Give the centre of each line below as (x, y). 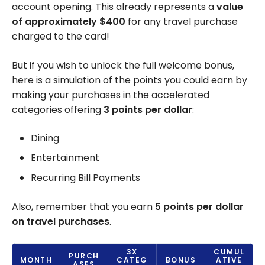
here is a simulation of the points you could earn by (130, 80)
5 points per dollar (199, 206)
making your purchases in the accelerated (111, 95)
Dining (45, 138)
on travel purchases (61, 221)
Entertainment (65, 158)
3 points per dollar (148, 109)
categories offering (58, 109)
